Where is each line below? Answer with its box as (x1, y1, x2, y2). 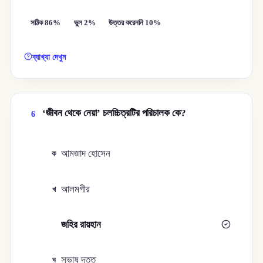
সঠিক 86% (31, 18, 61, 27)
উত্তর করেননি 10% (109, 18, 161, 27)
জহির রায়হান (61, 219, 102, 231)
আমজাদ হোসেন (61, 148, 111, 160)
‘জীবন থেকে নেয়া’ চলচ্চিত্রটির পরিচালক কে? (42, 107, 186, 119)
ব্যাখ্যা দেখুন (32, 52, 66, 62)
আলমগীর (61, 183, 90, 195)
